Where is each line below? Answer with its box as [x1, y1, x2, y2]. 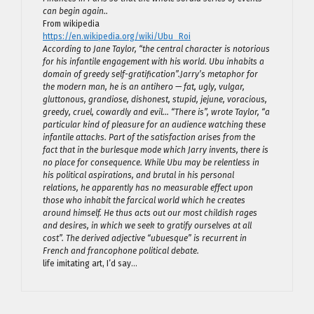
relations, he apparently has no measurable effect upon [43, 183, 253, 193]
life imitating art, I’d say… [43, 259, 137, 268]
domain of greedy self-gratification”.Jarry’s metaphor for [43, 69, 258, 79]
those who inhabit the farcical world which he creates [43, 196, 245, 205]
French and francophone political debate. [43, 246, 199, 256]
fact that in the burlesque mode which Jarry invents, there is [43, 145, 268, 155]
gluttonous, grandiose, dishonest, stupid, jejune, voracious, [43, 95, 267, 104]
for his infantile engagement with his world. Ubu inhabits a [43, 57, 264, 67]
